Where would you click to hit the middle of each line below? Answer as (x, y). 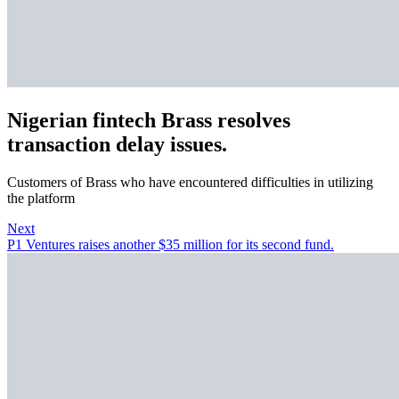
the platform (41, 198)
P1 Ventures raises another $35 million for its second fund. (171, 244)
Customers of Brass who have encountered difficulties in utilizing (190, 182)
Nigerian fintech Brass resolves (149, 121)
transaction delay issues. (117, 145)
